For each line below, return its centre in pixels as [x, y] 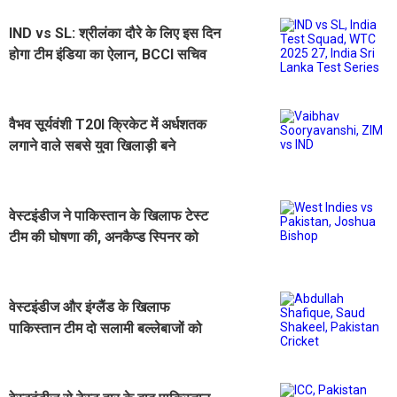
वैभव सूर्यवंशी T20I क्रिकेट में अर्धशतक [108, 124]
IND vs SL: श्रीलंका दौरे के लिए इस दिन [115, 33]
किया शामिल [40, 258]
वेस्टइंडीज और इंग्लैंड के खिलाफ [90, 307]
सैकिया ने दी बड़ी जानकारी [75, 75]
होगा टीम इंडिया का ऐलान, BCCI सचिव [108, 54]
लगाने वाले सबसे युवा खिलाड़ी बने [92, 145]
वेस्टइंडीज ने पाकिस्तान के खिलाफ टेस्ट [109, 215]
